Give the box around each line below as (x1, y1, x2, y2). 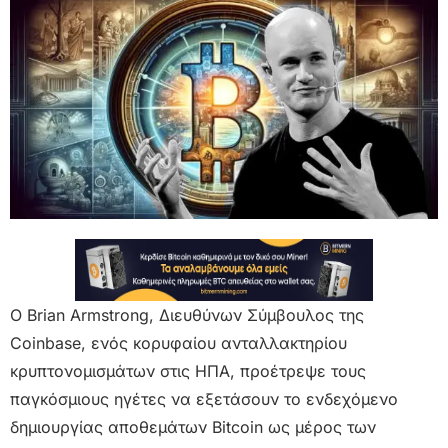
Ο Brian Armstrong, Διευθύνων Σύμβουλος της (10, 305, 364, 326)
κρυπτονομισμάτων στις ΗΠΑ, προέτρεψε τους (10, 361, 366, 382)
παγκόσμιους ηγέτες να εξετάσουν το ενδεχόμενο (10, 389, 398, 410)
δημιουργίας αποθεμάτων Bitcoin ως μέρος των (10, 417, 376, 438)
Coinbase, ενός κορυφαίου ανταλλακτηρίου (10, 333, 347, 354)
